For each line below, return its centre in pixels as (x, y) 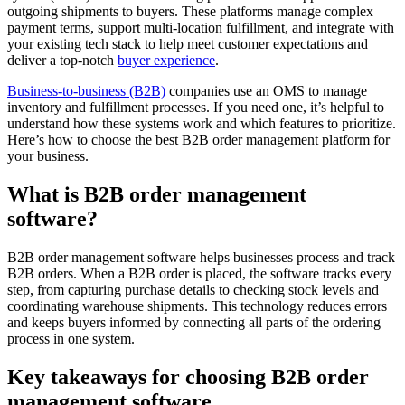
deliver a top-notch (62, 61)
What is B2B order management (157, 194)
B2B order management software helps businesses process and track (201, 257)
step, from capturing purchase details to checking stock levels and (193, 289)
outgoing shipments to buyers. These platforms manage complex (190, 12)
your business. (48, 156)
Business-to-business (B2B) (86, 91)
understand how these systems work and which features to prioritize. (202, 124)
